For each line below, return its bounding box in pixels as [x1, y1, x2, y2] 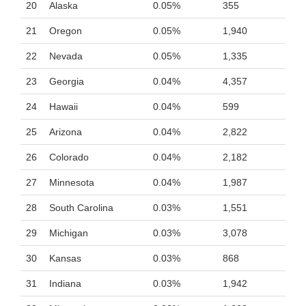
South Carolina [49, 202, 113, 213]
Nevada [49, 51, 83, 61]
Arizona [49, 126, 82, 137]
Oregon [49, 25, 82, 36]
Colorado [49, 152, 89, 163]
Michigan [49, 227, 88, 238]
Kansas [49, 253, 81, 264]
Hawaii [49, 101, 78, 112]
